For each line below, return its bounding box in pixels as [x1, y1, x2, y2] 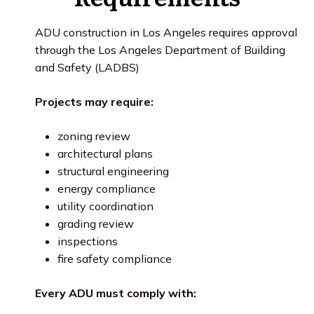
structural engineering [57, 164, 169, 178]
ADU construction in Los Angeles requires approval [35, 25, 297, 39]
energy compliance [57, 182, 156, 196]
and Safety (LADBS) [35, 60, 139, 74]
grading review [57, 217, 134, 231]
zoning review [57, 129, 130, 143]
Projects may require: [35, 95, 153, 109]
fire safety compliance [57, 252, 172, 266]
